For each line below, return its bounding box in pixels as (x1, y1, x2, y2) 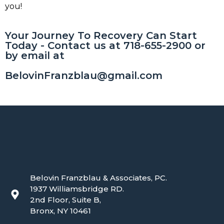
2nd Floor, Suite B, (30, 195, 101, 204)
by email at (5, 49, 64, 61)
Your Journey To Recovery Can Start (5, 29, 197, 41)
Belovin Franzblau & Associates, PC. (30, 173, 167, 182)
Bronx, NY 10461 (30, 206, 91, 215)
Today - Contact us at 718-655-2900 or (5, 39, 205, 51)
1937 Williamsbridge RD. (30, 184, 124, 193)
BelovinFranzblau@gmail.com (5, 69, 162, 81)
